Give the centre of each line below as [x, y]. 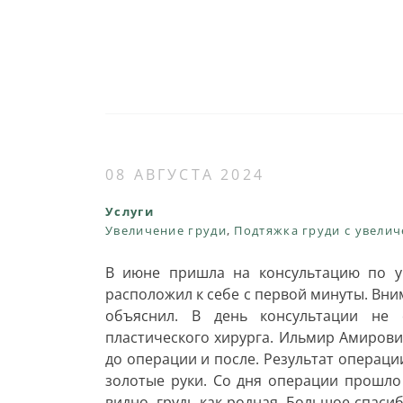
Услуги [130, 211]
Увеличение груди [166, 230]
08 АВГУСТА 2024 [185, 175]
